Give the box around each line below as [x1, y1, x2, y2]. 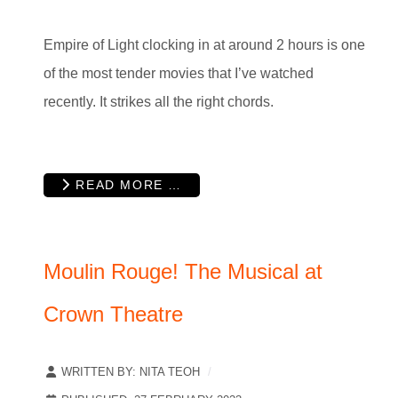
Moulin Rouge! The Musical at [44, 259, 322, 284]
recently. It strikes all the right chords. [44, 93, 274, 109]
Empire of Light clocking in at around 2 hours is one [44, 36, 365, 52]
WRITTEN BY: [58, 365, 139, 379]
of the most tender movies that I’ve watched [44, 65, 314, 81]
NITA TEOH [139, 365, 200, 379]
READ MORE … [70, 178, 182, 193]
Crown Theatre [44, 302, 183, 327]
